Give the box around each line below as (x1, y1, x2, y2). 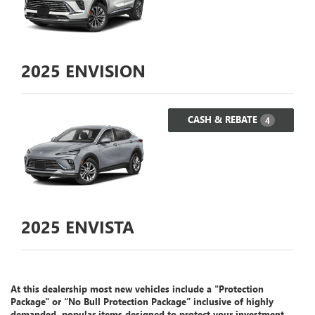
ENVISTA (60, 214, 134, 238)
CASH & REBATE (187, 113, 260, 126)
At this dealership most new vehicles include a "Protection (11, 282, 264, 295)
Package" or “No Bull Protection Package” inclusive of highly (11, 295, 274, 307)
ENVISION (60, 59, 146, 82)
